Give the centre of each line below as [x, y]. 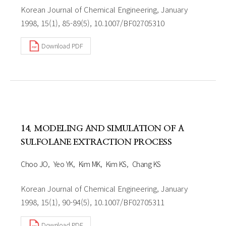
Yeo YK [63, 164]
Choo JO [34, 164]
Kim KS [116, 164]
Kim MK [89, 164]
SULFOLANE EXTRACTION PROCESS [96, 142]
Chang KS [146, 164]
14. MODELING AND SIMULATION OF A [102, 128]
